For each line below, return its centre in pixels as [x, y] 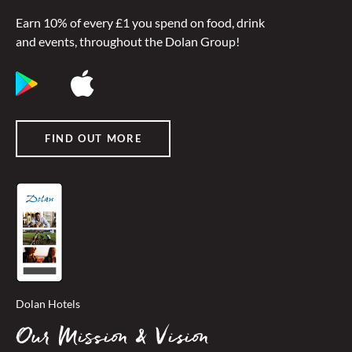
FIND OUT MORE [93, 139]
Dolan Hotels [48, 304]
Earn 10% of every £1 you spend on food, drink [140, 22]
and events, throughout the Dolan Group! [128, 41]
